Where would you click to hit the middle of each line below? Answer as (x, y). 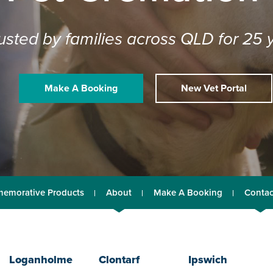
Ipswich (208, 259)
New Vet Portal (214, 88)
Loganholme (41, 259)
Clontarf (119, 259)
